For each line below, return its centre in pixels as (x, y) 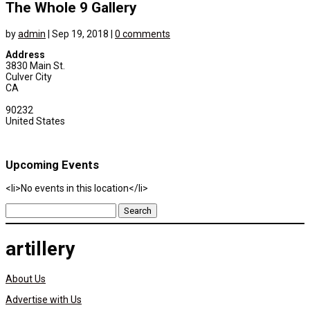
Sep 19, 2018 (80, 34)
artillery (40, 249)
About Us (26, 279)
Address (25, 54)
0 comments (143, 34)
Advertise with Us (44, 299)
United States (35, 121)
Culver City (29, 76)
